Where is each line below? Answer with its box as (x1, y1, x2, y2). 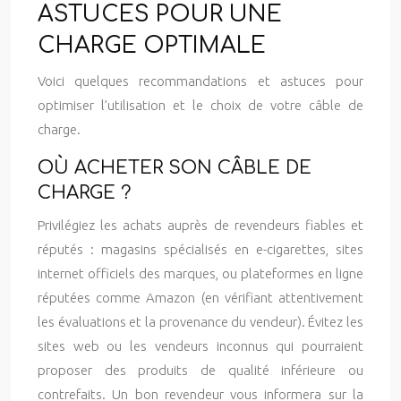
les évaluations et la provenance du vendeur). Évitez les (38, 314, 363, 329)
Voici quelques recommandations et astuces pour (38, 73, 363, 89)
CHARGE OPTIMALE (38, 33, 266, 58)
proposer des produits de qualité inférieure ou (38, 363, 363, 378)
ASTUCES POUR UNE (38, 2, 282, 27)
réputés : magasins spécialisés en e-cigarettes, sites (38, 242, 363, 257)
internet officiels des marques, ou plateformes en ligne (38, 266, 363, 281)
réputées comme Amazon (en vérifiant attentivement (38, 290, 363, 305)
